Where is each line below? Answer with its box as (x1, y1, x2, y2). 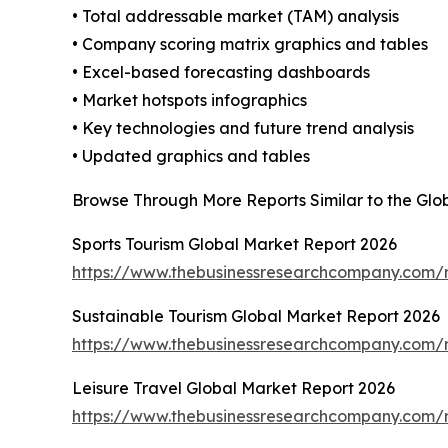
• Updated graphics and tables (72, 145, 310, 166)
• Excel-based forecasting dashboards (72, 61, 370, 82)
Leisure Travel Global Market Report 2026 (72, 377, 395, 398)
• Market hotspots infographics (72, 89, 307, 110)
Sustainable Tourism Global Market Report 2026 (72, 305, 440, 326)
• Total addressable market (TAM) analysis (72, 5, 399, 26)
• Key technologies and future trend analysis (72, 117, 414, 138)
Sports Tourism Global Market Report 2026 (72, 233, 397, 254)
